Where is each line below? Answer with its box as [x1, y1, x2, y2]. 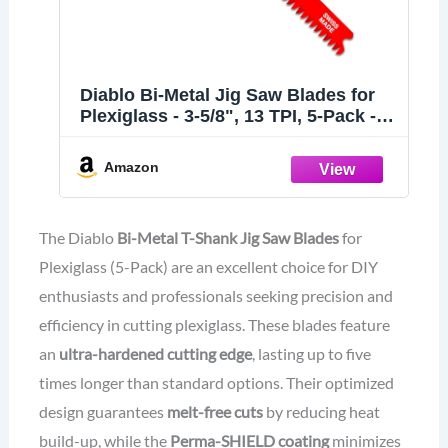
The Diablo [38, 227, 117, 247]
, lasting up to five [251, 343, 371, 363]
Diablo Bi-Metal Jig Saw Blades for [79, 84, 375, 105]
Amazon [103, 158, 159, 175]
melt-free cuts [166, 401, 263, 421]
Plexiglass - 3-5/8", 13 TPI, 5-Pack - [79, 105, 376, 126]
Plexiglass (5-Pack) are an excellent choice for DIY [38, 256, 378, 276]
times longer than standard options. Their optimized [38, 372, 394, 392]
